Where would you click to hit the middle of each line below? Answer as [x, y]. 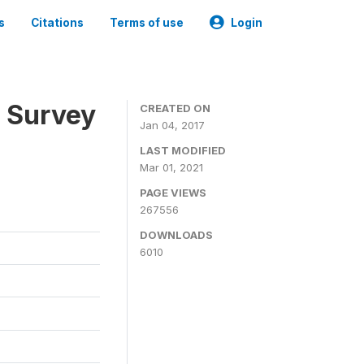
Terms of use [147, 23]
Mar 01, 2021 [171, 167]
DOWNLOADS [176, 235]
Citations [57, 23]
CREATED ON [175, 108]
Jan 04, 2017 [172, 125]
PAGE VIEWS [173, 193]
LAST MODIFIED [183, 150]
